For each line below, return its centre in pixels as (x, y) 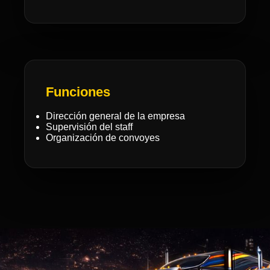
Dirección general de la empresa (115, 116)
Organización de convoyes (103, 138)
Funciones (78, 92)
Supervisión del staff (89, 127)
